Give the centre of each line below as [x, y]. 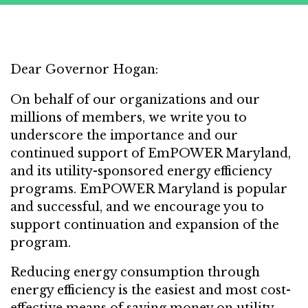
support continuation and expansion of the [145, 224]
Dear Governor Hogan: [84, 70]
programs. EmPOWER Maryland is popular [149, 189]
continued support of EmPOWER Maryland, [151, 153]
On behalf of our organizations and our [135, 99]
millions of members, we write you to [129, 117]
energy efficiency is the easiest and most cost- [151, 290]
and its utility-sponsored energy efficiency [141, 171]
